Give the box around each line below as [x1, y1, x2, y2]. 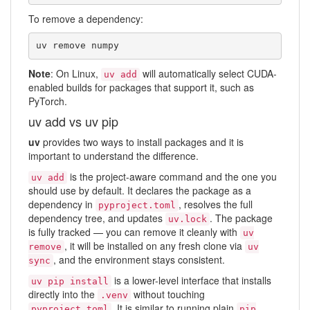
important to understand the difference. [28, 148, 199, 163]
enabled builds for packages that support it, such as [28, 80, 254, 94]
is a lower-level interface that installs [111, 273, 271, 287]
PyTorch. [28, 93, 67, 108]
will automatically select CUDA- [140, 66, 277, 80]
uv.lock [168, 213, 207, 224]
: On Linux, [51, 66, 101, 80]
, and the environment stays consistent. [53, 252, 225, 266]
